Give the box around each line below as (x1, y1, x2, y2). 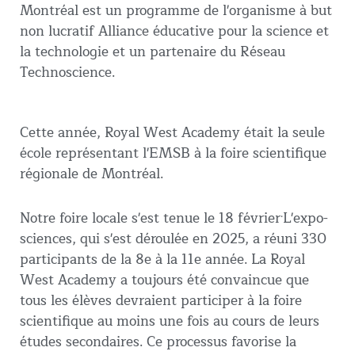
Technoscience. (20, 61, 115, 85)
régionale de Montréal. (20, 162, 163, 186)
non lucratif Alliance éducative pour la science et (20, 20, 329, 44)
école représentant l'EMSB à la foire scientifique (20, 142, 326, 166)
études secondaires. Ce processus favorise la (20, 330, 296, 353)
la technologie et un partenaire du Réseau (20, 40, 285, 64)
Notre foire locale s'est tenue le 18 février (20, 206, 281, 230)
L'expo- (283, 206, 328, 230)
